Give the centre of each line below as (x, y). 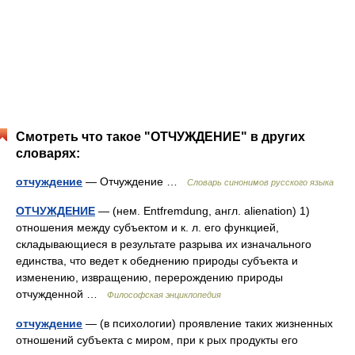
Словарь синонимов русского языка (260, 182)
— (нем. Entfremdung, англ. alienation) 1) (202, 211)
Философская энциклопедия (164, 295)
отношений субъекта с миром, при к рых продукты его (157, 340)
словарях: (48, 153)
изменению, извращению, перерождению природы (149, 277)
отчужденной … (61, 294)
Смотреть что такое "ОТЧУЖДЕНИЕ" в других (160, 137)
